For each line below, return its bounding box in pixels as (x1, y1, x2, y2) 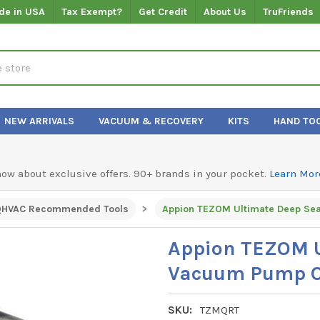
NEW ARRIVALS (4, 114, 75, 127)
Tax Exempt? (61, 5, 123, 18)
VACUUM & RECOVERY (99, 114, 204, 127)
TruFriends (263, 5, 314, 18)
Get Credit (139, 5, 188, 18)
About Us (204, 5, 247, 18)
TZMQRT (199, 303, 239, 316)
